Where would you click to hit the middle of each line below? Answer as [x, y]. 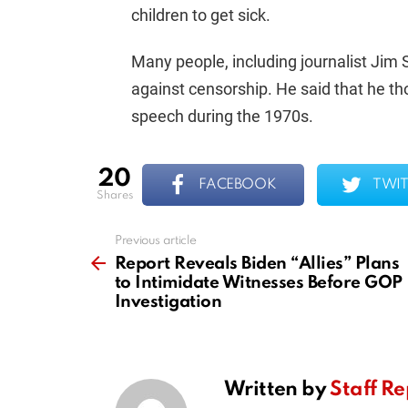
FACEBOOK [237, 185]
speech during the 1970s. [222, 117]
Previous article [156, 241]
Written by [277, 390]
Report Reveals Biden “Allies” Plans [257, 264]
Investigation [168, 302]
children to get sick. [201, 15]
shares [118, 195]
